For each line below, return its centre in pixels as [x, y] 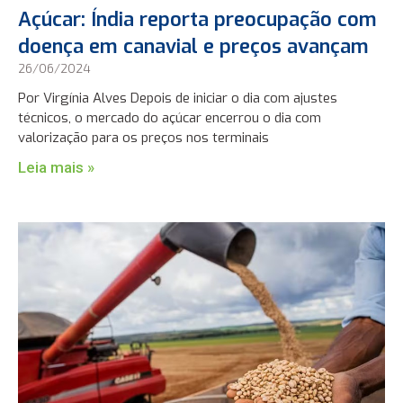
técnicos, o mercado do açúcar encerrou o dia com [170, 118]
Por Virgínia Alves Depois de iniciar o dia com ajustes [178, 99]
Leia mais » [57, 168]
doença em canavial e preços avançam [194, 47]
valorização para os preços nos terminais [144, 138]
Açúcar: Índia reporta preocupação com [198, 20]
